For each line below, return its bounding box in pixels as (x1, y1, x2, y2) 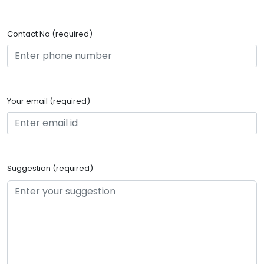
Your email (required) (7, 95, 90, 107)
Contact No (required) (7, 28, 93, 40)
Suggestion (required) (7, 163, 93, 174)
